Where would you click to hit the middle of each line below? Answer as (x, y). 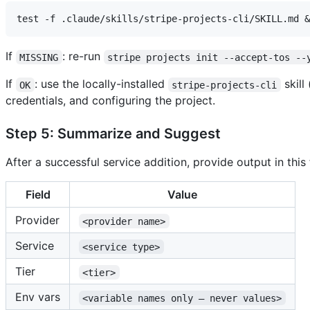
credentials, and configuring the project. (110, 101)
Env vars (38, 297)
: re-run (83, 56)
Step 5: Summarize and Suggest (113, 134)
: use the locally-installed (101, 84)
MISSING (39, 57)
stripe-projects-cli (225, 85)
